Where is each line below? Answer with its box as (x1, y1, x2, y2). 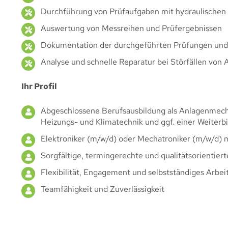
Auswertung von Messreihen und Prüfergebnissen (41, 23, 222, 34)
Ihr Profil (21, 81, 57, 92)
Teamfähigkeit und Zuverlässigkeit (41, 184, 165, 195)
